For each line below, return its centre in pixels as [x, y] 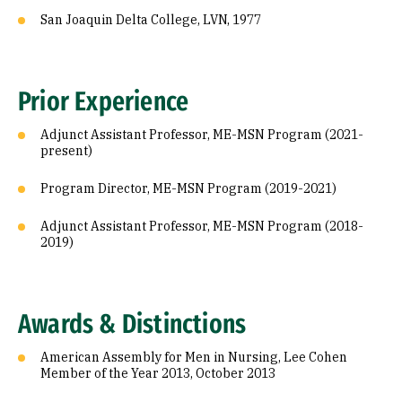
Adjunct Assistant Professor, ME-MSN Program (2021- [202, 135]
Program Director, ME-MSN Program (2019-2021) [188, 188]
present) [66, 151]
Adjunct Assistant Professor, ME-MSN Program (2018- [202, 226]
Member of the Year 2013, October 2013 [158, 373]
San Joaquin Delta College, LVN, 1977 [151, 20]
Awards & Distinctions [132, 324]
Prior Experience [104, 101]
